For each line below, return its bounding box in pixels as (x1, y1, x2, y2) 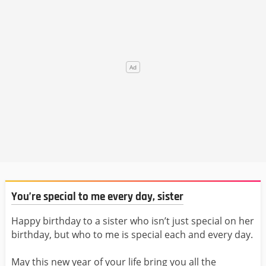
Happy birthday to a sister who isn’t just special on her (11, 214, 254, 227)
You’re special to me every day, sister (11, 189, 183, 205)
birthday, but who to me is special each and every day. (11, 227, 253, 241)
